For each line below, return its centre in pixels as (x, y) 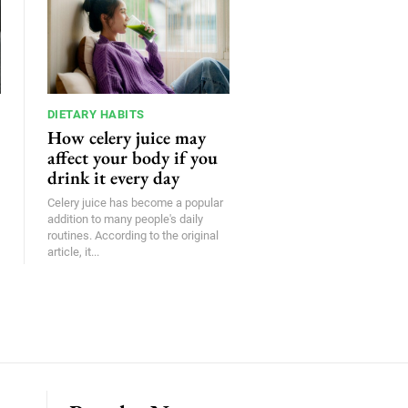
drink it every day (113, 178)
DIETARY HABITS (96, 115)
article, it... (73, 252)
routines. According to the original (133, 236)
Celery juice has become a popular (135, 203)
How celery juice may (126, 138)
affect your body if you (132, 158)
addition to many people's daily (125, 219)
